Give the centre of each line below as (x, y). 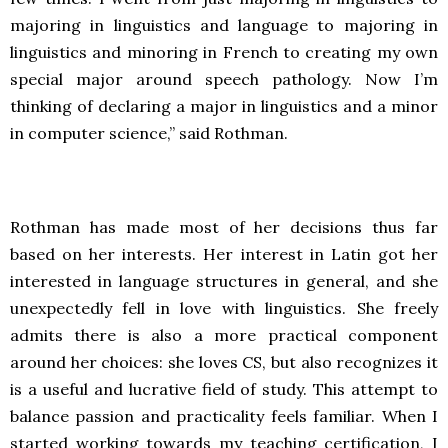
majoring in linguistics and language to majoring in (224, 25)
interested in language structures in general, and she (224, 281)
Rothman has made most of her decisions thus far (224, 227)
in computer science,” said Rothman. (149, 133)
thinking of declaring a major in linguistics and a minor (224, 106)
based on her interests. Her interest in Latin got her (224, 254)
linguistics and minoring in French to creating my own (224, 52)
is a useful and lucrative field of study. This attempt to (224, 389)
